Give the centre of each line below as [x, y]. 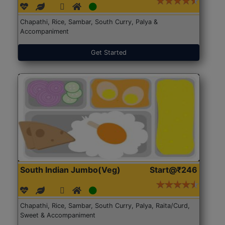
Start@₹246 [173, 170]
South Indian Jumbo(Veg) [71, 170]
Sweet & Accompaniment [58, 215]
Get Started [109, 53]
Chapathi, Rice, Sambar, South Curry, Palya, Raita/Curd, [105, 205]
